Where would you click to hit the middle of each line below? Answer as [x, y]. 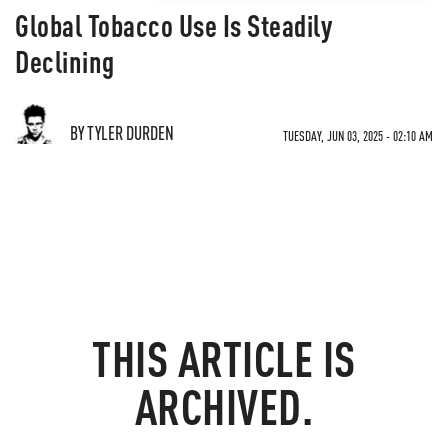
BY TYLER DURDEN [122, 132]
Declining [65, 61]
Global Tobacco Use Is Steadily [173, 25]
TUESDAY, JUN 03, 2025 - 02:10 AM [358, 135]
